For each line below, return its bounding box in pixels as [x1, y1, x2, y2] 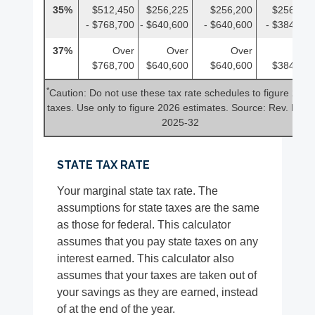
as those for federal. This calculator [57, 219, 231, 231]
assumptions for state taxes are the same [57, 202, 260, 214]
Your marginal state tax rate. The [57, 185, 219, 198]
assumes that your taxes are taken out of [57, 269, 257, 282]
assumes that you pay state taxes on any [57, 236, 259, 248]
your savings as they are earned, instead [57, 286, 259, 299]
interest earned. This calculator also [57, 252, 235, 265]
